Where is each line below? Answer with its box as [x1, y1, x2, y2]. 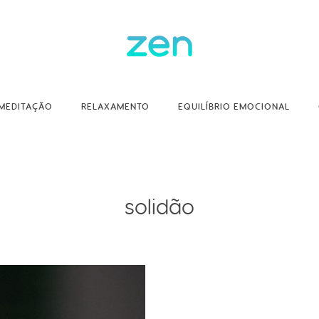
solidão [125, 194, 194, 220]
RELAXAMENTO [81, 101, 150, 113]
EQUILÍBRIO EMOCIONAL [178, 101, 290, 113]
